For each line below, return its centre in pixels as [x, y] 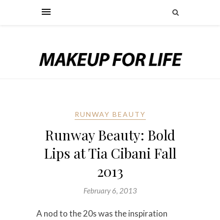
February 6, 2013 [110, 191]
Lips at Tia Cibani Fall [110, 153]
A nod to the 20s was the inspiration [102, 214]
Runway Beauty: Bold [110, 135]
